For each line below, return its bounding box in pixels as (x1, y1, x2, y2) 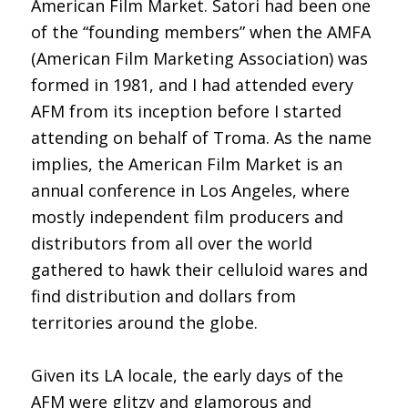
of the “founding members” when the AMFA (30, 20, 371, 43)
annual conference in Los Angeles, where (30, 178, 350, 201)
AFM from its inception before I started (30, 99, 342, 122)
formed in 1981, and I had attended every (30, 73, 353, 96)
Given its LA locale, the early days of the (30, 363, 343, 386)
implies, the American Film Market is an (30, 152, 342, 175)
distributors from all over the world (30, 231, 312, 254)
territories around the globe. (30, 311, 258, 333)
